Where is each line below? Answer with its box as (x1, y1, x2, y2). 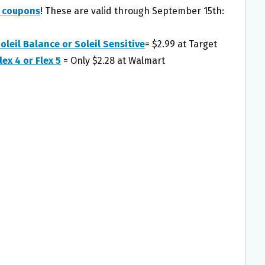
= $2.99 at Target (145, 38, 217, 50)
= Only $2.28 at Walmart (63, 55, 165, 67)
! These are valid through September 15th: (40, 5, 224, 17)
